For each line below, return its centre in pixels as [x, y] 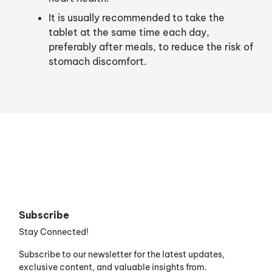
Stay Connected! [54, 232]
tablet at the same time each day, [129, 32]
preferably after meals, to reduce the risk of [151, 46]
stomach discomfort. [98, 61]
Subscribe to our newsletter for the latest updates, [122, 254]
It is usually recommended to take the [137, 17]
